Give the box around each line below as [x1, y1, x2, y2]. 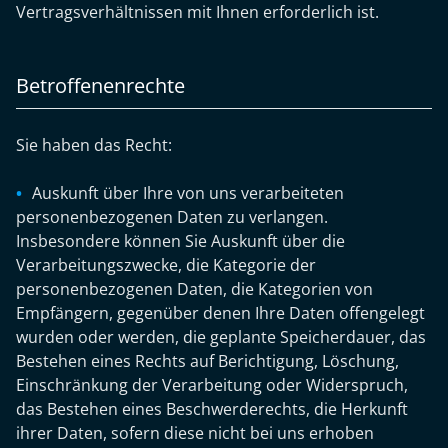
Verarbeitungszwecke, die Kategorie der [16, 254, 316, 276]
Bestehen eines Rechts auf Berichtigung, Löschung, [16, 350, 399, 372]
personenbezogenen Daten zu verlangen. [16, 206, 328, 228]
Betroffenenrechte [16, 72, 185, 99]
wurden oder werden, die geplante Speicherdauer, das [16, 326, 426, 348]
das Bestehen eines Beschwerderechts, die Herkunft [16, 398, 408, 420]
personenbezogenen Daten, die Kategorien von [16, 278, 373, 300]
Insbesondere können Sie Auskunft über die [16, 230, 345, 252]
